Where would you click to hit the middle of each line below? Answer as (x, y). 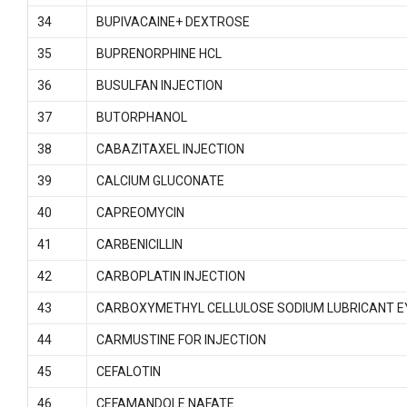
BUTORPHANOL (141, 117)
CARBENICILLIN (139, 244)
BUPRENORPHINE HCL (159, 54)
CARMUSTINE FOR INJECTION (181, 340)
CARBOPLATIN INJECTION (170, 276)
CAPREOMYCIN (140, 213)
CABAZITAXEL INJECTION (170, 149)
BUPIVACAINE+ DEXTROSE (173, 22)
